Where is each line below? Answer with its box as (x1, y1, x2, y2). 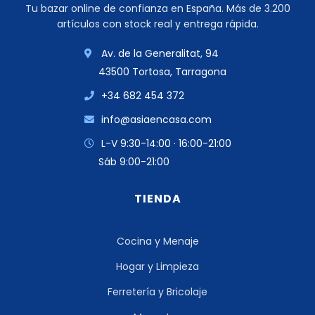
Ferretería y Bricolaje (108, 285, 207, 300)
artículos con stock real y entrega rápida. (56, 17, 259, 32)
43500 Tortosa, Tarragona (98, 65, 226, 79)
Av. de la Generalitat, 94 (98, 46, 219, 61)
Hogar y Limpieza (116, 259, 199, 274)
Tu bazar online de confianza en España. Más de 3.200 (25, 1, 290, 16)
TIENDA (134, 191, 181, 207)
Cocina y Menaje (116, 234, 199, 249)
